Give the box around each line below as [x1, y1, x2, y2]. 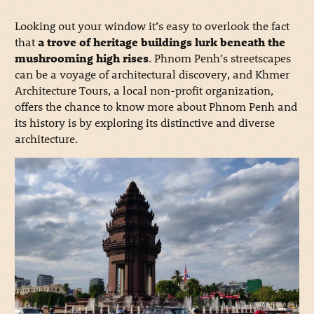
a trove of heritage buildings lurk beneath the [37, 34, 285, 50]
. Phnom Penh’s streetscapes [148, 50, 291, 66]
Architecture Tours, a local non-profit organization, [14, 83, 273, 98]
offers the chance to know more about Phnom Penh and [14, 99, 297, 114]
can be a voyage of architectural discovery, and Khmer [14, 67, 289, 82]
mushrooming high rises [14, 50, 149, 66]
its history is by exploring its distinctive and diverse [14, 115, 275, 130]
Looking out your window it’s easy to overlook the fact [14, 18, 289, 34]
